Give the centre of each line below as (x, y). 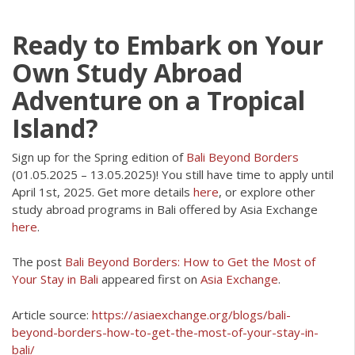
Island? (55, 128)
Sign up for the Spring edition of (99, 157)
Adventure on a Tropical (158, 100)
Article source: (52, 314)
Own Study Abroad (127, 72)
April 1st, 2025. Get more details (103, 191)
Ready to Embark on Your (168, 44)
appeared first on (149, 279)
